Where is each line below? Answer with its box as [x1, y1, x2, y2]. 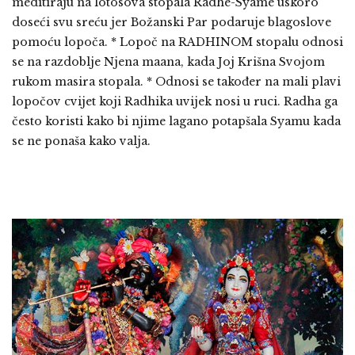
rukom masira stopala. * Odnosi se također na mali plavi [12, 74, 341, 90]
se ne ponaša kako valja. [12, 134, 151, 149]
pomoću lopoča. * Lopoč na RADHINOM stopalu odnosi [12, 35, 343, 50]
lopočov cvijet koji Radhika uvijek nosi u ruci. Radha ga [12, 94, 338, 109]
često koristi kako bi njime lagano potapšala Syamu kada [12, 114, 341, 129]
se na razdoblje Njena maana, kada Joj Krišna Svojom [12, 55, 325, 70]
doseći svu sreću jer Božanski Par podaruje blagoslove [12, 15, 331, 30]
